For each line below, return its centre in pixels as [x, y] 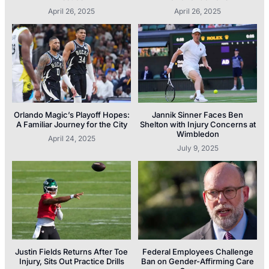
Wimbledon [198, 134]
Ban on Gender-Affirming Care [198, 261]
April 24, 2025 [71, 139]
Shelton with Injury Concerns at [198, 125]
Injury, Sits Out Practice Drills [71, 261]
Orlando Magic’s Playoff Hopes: [71, 115]
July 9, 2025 [198, 148]
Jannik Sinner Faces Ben [198, 115]
